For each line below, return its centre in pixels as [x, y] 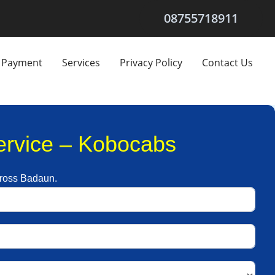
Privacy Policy [151, 62]
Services [81, 62]
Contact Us [227, 62]
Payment [22, 62]
